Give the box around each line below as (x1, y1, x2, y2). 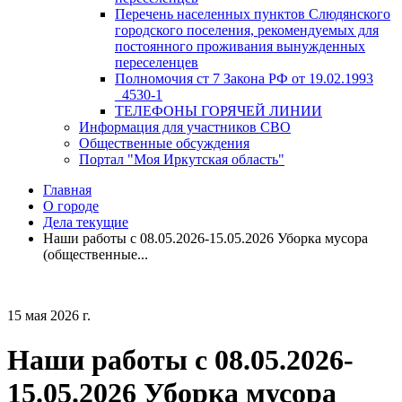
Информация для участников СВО (79, 119, 291, 135)
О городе (43, 198, 99, 214)
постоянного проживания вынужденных (115, 39, 365, 55)
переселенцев (115, 55, 198, 71)
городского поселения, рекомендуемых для (115, 22, 379, 39)
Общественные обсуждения (79, 135, 249, 152)
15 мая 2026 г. (7, 308, 91, 324)
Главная (43, 182, 92, 198)
